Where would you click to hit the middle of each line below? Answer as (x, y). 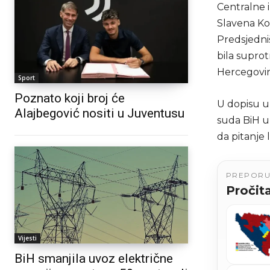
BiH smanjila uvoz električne (94, 259)
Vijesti (27, 238)
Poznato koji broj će (70, 98)
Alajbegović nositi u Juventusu (99, 113)
